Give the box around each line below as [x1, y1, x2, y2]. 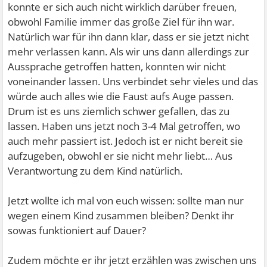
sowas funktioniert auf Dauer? [8, 223, 147, 237]
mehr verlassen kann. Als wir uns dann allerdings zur [8, 45, 250, 58]
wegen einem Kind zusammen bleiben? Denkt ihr [8, 209, 235, 222]
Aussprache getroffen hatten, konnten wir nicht [8, 60, 226, 73]
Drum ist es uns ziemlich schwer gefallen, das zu [8, 104, 230, 118]
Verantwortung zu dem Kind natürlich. [8, 164, 183, 178]
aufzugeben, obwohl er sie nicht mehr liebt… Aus [8, 149, 233, 163]
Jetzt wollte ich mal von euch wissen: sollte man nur [8, 194, 244, 207]
